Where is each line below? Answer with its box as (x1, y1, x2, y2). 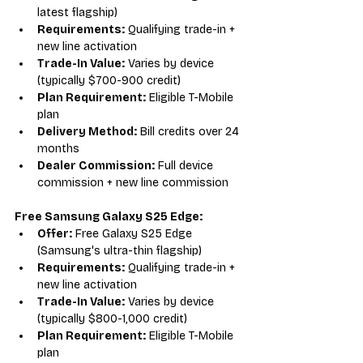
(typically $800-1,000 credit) (37, 311, 187, 326)
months (37, 141, 79, 156)
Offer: (37, 226, 72, 241)
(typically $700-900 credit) (37, 73, 181, 88)
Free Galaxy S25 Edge (72, 226, 195, 241)
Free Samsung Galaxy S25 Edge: (15, 209, 203, 224)
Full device (155, 158, 216, 173)
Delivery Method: (37, 124, 137, 139)
